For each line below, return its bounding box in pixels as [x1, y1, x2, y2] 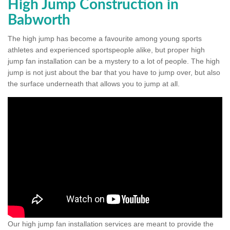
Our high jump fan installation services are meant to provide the [8, 219, 214, 228]
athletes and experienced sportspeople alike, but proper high [8, 46, 205, 54]
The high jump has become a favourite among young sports [8, 34, 202, 43]
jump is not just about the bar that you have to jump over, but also [8, 68, 220, 77]
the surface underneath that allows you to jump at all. [8, 80, 180, 88]
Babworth [8, 13, 70, 28]
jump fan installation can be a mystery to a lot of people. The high [8, 57, 220, 66]
